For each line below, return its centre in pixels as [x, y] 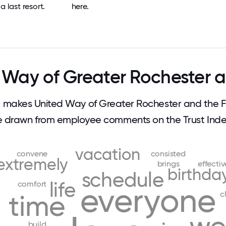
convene [32, 153]
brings [168, 163]
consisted [168, 153]
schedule [123, 180]
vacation [108, 155]
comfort [32, 184]
